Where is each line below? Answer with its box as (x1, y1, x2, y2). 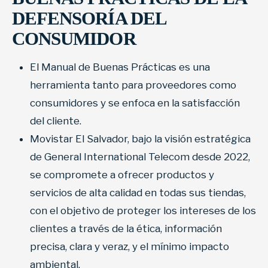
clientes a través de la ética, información (30, 223, 222, 235)
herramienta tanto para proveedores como (30, 79, 236, 92)
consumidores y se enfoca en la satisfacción (30, 97, 240, 109)
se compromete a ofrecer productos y (30, 169, 214, 181)
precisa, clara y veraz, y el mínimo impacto (30, 240, 229, 253)
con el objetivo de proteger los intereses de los (30, 205, 256, 217)
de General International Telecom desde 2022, (30, 151, 250, 163)
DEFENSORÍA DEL (12, 8, 166, 29)
